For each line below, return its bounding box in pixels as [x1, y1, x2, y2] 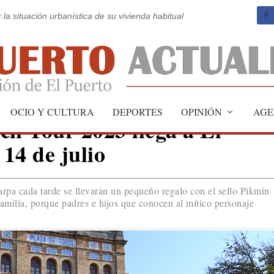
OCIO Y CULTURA [10, 105, 94, 118]
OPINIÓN [181, 105, 222, 118]
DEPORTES [113, 105, 163, 118]
